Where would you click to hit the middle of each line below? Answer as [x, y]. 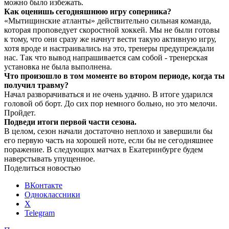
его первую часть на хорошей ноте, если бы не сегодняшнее [109, 140]
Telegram [40, 213]
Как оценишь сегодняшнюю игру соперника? [88, 11]
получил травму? [36, 85]
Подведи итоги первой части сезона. [70, 122]
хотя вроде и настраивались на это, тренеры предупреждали [109, 48]
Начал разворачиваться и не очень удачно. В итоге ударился [108, 94]
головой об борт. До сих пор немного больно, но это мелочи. [111, 103]
